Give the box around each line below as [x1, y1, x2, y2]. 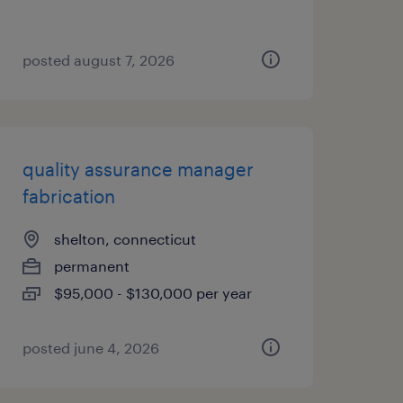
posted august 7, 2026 [22, 51, 175, 68]
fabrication [22, 185, 115, 207]
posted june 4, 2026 [22, 339, 159, 356]
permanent [53, 257, 130, 274]
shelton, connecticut [53, 230, 196, 247]
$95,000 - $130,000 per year [53, 284, 252, 301]
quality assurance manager [22, 158, 254, 180]
